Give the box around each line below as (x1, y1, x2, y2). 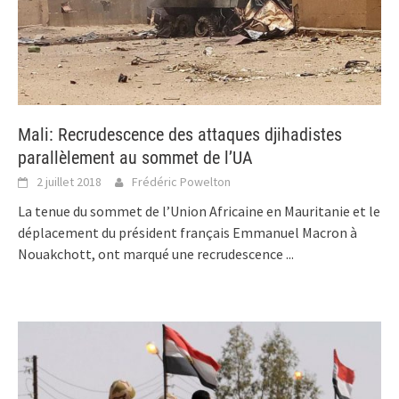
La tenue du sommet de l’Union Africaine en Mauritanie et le (18, 201, 380, 220)
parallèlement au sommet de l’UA (18, 146, 253, 168)
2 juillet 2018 (37, 173, 102, 190)
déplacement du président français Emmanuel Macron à (18, 223, 357, 241)
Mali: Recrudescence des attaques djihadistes (18, 123, 342, 145)
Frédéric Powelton (132, 173, 231, 190)
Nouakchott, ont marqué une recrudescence (18, 244, 286, 263)
